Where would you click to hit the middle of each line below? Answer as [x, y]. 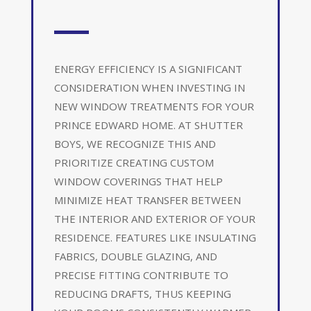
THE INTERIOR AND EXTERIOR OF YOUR [154, 218]
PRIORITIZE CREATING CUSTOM [134, 162]
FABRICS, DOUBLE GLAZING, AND [135, 256]
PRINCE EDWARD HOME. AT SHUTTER [148, 125]
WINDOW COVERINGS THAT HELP [138, 181]
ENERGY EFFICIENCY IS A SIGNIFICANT [148, 68]
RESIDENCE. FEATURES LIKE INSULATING [155, 237]
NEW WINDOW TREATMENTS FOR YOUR [154, 106]
